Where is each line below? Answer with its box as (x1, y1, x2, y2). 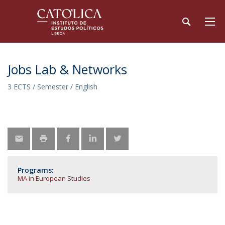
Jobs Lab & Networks (8, 61, 131, 78)
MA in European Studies (18, 174, 90, 183)
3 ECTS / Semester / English (8, 82, 97, 91)
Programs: (18, 165, 54, 175)
